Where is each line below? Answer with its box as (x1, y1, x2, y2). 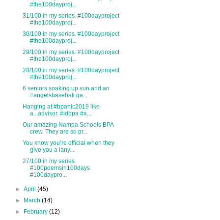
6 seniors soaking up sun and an (22, 85, 110, 92)
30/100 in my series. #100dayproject (22, 30, 119, 38)
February (24, 208, 50, 216)
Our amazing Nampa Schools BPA (22, 121, 113, 129)
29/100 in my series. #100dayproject (22, 49, 119, 56)
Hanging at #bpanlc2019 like (22, 103, 100, 110)
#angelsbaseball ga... (29, 92, 87, 99)
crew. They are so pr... (29, 128, 87, 136)
